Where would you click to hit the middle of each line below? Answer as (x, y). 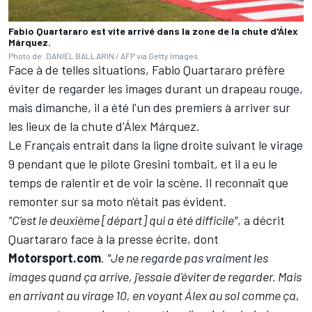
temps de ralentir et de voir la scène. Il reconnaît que (148, 182)
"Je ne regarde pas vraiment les (188, 257)
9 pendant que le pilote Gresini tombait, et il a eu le (143, 163)
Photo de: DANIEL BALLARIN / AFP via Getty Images (103, 55)
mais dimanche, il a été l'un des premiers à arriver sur (149, 107)
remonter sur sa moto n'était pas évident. (118, 201)
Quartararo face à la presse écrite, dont (114, 239)
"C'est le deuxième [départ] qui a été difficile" (123, 220)
